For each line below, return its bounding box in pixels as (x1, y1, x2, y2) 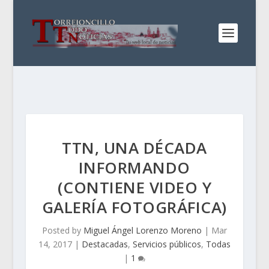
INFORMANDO (78, 157, 190, 178)
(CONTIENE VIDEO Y (57, 177, 212, 198)
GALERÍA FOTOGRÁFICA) (41, 196, 227, 218)
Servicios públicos (132, 238, 201, 250)
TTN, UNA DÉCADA (62, 137, 207, 159)
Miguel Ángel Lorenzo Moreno (83, 225, 202, 236)
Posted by (41, 225, 83, 236)
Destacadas (81, 238, 128, 250)
